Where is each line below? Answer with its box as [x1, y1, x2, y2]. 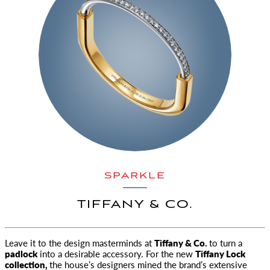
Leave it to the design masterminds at [5, 236, 154, 249]
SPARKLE [104, 170, 166, 182]
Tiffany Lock [195, 247, 245, 260]
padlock [5, 247, 37, 260]
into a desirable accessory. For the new [37, 247, 195, 260]
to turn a [209, 236, 242, 249]
